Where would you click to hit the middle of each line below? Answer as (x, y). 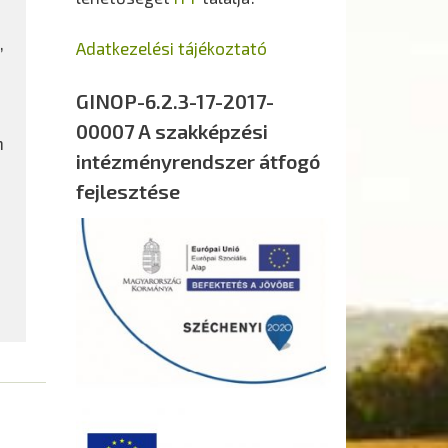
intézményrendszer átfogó (198, 161)
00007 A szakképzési (172, 131)
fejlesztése (128, 191)
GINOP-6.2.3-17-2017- (175, 101)
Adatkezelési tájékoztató (171, 47)
